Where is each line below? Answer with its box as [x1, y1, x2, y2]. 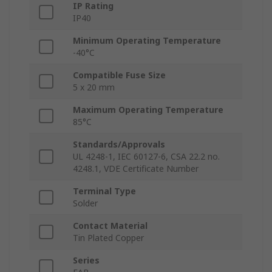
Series [73, 254, 100, 267]
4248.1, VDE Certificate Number [73, 163, 199, 175]
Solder [73, 197, 98, 209]
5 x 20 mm [73, 81, 115, 93]
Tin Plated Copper [73, 232, 144, 244]
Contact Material [73, 220, 148, 232]
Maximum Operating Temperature [73, 104, 223, 116]
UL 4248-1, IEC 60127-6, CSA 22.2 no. [73, 151, 220, 163]
